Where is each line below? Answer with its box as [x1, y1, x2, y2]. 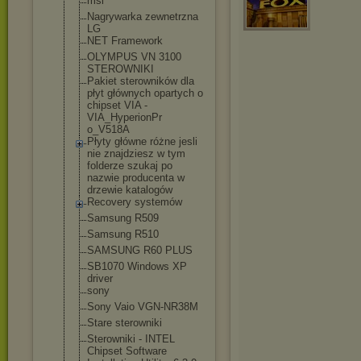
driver [87, 272, 113, 284]
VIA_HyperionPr [87, 111, 162, 123]
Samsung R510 [87, 228, 159, 240]
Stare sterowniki [87, 317, 162, 329]
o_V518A [87, 123, 130, 135]
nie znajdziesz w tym [87, 147, 185, 160]
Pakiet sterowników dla [87, 75, 194, 87]
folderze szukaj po [87, 160, 172, 172]
